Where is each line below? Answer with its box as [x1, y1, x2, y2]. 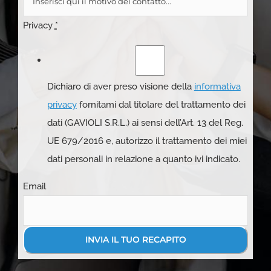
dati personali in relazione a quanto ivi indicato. [47, 153, 240, 165]
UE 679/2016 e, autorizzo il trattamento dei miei [47, 135, 247, 146]
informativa [194, 80, 241, 92]
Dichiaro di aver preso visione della [47, 80, 194, 92]
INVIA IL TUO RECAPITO [85, 233, 186, 245]
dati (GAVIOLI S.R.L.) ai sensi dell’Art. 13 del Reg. [47, 117, 243, 128]
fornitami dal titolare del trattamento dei [76, 99, 246, 110]
